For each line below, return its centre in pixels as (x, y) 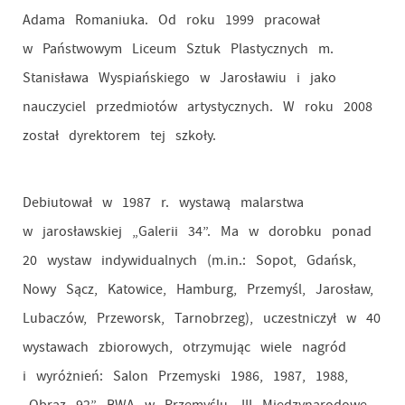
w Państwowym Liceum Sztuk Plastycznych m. (178, 49)
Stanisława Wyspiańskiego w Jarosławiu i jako (179, 78)
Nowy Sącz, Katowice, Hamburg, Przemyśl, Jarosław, (198, 289)
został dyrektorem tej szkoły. (119, 136)
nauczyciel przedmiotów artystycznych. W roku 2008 (197, 107)
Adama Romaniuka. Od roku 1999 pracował (171, 20)
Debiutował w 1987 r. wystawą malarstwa (163, 202)
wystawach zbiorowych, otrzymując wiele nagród (184, 347)
